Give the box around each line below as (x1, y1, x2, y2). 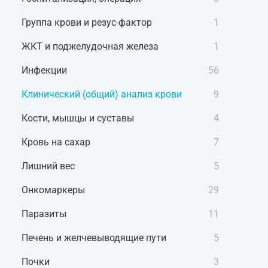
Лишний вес (22, 160, 75, 172)
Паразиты (22, 208, 66, 220)
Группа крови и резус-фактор (22, 17, 152, 28)
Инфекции (22, 65, 67, 76)
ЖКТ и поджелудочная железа (22, 41, 159, 52)
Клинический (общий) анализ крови (22, 89, 182, 100)
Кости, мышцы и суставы (22, 112, 134, 124)
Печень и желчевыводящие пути (22, 232, 166, 243)
